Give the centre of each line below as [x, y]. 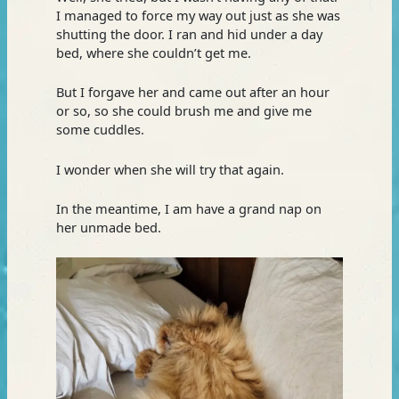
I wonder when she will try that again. [170, 169]
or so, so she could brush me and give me [183, 111]
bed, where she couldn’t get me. [153, 52]
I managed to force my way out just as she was [198, 15]
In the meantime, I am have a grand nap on [188, 208]
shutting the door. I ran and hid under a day [189, 33]
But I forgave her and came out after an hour [192, 92]
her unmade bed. [108, 227]
